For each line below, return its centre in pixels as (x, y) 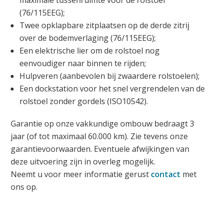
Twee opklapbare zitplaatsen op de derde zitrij (105, 25)
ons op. (24, 187)
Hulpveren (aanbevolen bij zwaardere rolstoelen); (110, 76)
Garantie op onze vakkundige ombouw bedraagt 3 (103, 123)
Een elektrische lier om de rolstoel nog (90, 50)
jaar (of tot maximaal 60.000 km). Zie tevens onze (100, 136)
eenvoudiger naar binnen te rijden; (83, 63)
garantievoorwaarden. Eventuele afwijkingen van (100, 149)
